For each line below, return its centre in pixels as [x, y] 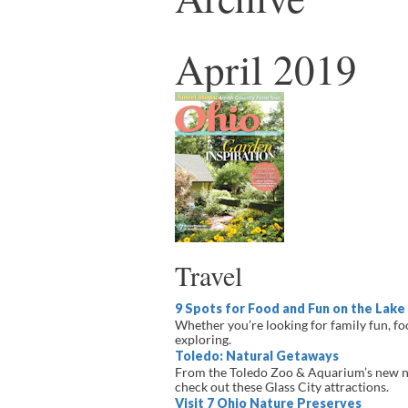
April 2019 [266, 69]
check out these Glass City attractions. [283, 387]
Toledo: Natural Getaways [257, 356]
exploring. [203, 339]
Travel [209, 275]
